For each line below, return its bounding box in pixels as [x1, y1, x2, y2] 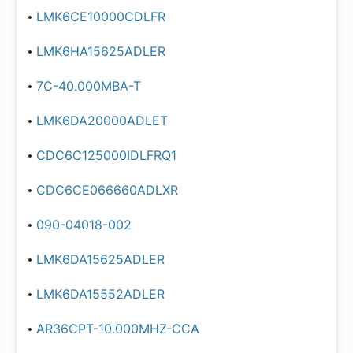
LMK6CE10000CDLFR [36, 9, 165, 24]
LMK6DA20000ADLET [36, 113, 168, 128]
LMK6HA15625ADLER [36, 43, 165, 59]
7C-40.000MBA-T [36, 78, 141, 94]
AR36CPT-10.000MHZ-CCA [36, 321, 199, 336]
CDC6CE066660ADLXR [36, 182, 178, 198]
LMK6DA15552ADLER [36, 286, 165, 302]
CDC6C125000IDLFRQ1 [36, 147, 176, 163]
